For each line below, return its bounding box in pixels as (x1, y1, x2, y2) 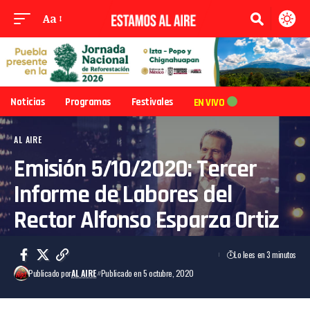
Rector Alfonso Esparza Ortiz (14, 205, 279, 237)
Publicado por (28, 267, 72, 280)
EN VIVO (193, 95, 224, 109)
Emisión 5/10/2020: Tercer (14, 154, 257, 185)
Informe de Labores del (14, 179, 232, 211)
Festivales (131, 95, 173, 109)
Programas (65, 95, 111, 109)
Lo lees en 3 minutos (234, 248, 296, 261)
